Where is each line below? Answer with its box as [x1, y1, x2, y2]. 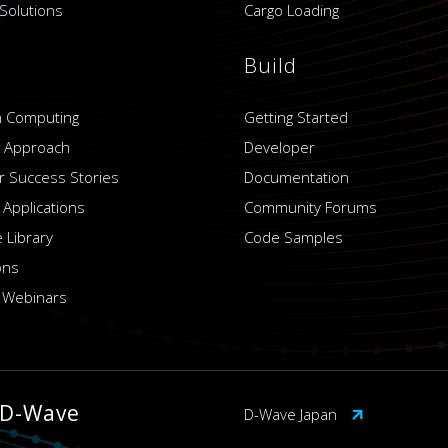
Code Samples [244, 227, 344, 247]
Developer [244, 137, 316, 157]
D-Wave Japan [244, 404, 342, 424]
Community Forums [244, 197, 378, 217]
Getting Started [244, 107, 349, 127]
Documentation [244, 167, 350, 187]
